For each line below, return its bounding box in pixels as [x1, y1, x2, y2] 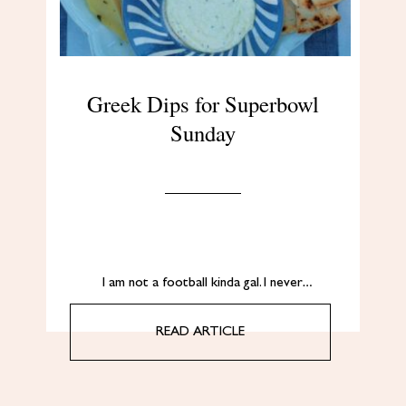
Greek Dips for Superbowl [87, 88, 319, 119]
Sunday [170, 117, 236, 148]
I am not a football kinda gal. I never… [94, 275, 312, 290]
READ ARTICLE [156, 324, 246, 339]
